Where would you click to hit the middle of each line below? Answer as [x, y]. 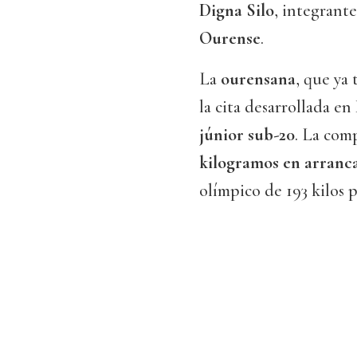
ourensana [256, 79]
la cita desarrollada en [277, 107]
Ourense [230, 39]
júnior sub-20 [247, 135]
